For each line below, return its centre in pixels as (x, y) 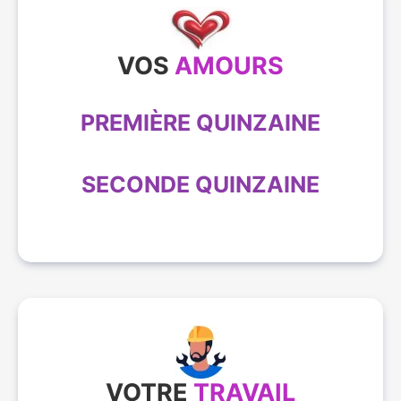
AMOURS (229, 66)
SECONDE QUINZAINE (200, 184)
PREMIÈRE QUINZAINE (200, 122)
